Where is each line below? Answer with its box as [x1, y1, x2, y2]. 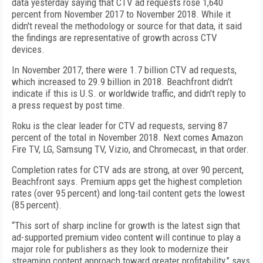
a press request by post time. [12, 99, 125, 111]
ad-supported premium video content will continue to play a [12, 231, 241, 243]
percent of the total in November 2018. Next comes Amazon [12, 131, 243, 143]
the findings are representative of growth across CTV [12, 32, 217, 43]
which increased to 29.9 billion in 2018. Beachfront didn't [12, 76, 232, 87]
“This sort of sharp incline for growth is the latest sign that [12, 220, 240, 231]
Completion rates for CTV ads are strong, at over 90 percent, [12, 164, 244, 176]
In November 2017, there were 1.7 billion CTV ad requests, [12, 64, 237, 76]
